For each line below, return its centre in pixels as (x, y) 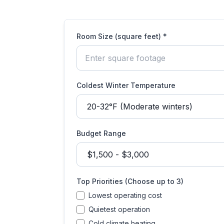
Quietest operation (119, 209)
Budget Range (101, 133)
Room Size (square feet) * (122, 36)
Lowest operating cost (125, 195)
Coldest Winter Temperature (126, 85)
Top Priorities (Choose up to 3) (130, 181)
